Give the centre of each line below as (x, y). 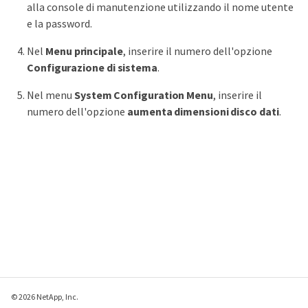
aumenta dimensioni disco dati (203, 112)
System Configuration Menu (144, 95)
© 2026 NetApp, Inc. (45, 297)
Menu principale (84, 51)
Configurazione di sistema (92, 68)
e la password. (59, 24)
